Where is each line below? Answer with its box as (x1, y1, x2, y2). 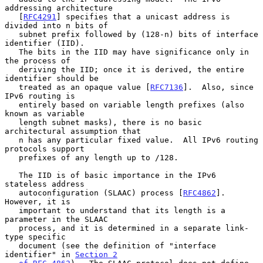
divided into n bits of (5, 21, 108, 30)
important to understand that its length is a (5, 205, 19, 215)
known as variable (5, 109, 85, 118)
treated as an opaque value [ (19, 82, 150, 92)
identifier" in (5, 249, 75, 259)
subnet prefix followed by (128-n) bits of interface (5, 29, 19, 39)
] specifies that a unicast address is (56, 12, 230, 21)
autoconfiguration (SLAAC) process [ (19, 188, 183, 197)
